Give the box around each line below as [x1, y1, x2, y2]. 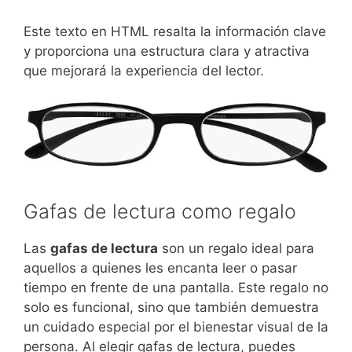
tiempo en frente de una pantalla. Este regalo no [24, 279, 328, 295]
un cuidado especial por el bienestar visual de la [24, 318, 328, 335]
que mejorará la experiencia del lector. [24, 63, 264, 79]
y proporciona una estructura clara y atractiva [24, 43, 310, 60]
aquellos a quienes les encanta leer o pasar [24, 259, 297, 276]
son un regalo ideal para [158, 240, 314, 256]
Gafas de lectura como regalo [24, 199, 296, 223]
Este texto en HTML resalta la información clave [24, 24, 326, 40]
